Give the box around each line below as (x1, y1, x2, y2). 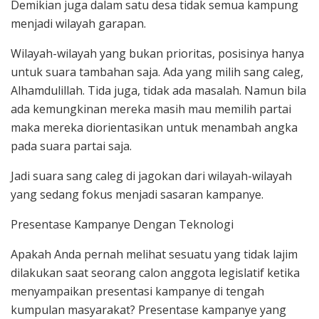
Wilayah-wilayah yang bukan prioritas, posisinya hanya (11, 46, 304, 62)
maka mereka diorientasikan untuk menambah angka (11, 120, 298, 136)
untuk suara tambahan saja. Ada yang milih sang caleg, (11, 64, 303, 80)
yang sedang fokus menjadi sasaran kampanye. (11, 187, 263, 203)
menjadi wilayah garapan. (11, 16, 146, 32)
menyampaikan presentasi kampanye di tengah (11, 283, 264, 300)
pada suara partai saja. (11, 138, 132, 155)
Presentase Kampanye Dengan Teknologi (11, 216, 234, 233)
